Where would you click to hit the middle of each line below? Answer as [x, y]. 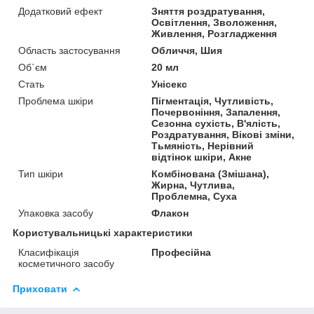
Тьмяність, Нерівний [203, 145]
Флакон [170, 213]
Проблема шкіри [56, 101]
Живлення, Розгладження [214, 33]
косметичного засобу [66, 263]
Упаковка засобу [56, 213]
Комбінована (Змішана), [211, 173]
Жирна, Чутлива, [193, 185]
